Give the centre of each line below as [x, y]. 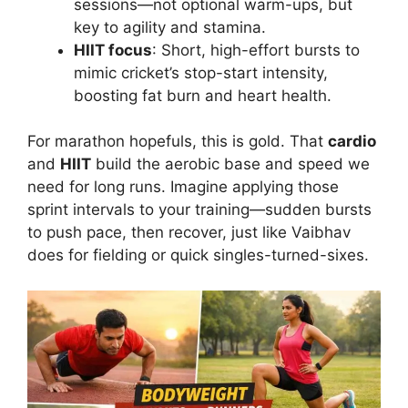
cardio [352, 142]
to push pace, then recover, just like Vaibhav [189, 233]
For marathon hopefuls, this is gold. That [178, 142]
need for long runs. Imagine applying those [183, 187]
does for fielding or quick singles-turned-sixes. [198, 255]
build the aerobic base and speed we [230, 164]
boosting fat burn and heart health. [203, 95]
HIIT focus [113, 50]
